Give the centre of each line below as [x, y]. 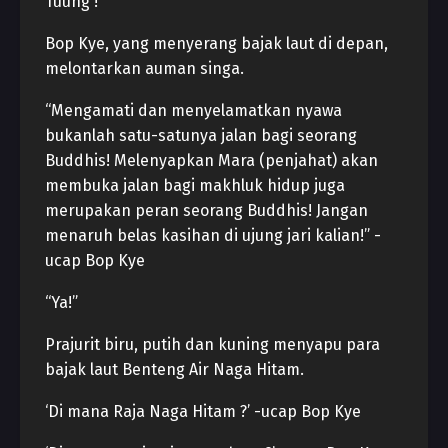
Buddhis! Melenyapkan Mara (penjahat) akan [211, 160]
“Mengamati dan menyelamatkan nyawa [193, 110]
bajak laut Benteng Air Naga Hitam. [174, 369]
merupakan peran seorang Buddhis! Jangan [206, 210]
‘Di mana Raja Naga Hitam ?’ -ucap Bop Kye [203, 411]
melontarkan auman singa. [144, 68]
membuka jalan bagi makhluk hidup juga [195, 185]
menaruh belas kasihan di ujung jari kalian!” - [213, 235]
